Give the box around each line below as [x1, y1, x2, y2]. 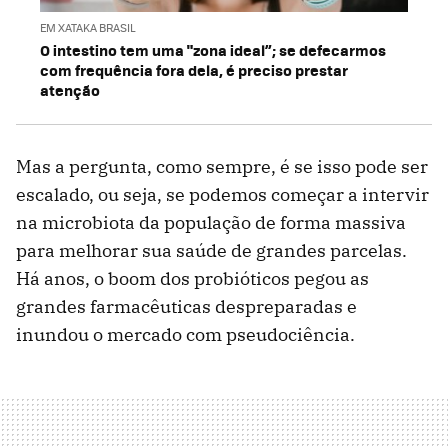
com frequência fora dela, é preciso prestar [40, 59, 348, 82]
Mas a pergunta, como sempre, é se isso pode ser [16, 155, 428, 179]
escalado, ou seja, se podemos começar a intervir [16, 183, 429, 207]
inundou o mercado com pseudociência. [16, 323, 355, 347]
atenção [40, 79, 100, 102]
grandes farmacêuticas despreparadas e [16, 295, 357, 319]
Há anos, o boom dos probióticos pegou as [16, 267, 369, 291]
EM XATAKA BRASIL [40, 20, 136, 36]
